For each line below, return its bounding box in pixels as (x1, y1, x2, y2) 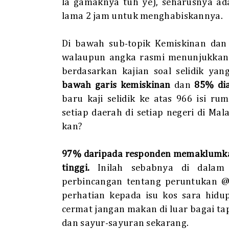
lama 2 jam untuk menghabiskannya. (62, 11, 223, 21)
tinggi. (62, 163, 90, 173)
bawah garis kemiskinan (62, 80, 171, 90)
